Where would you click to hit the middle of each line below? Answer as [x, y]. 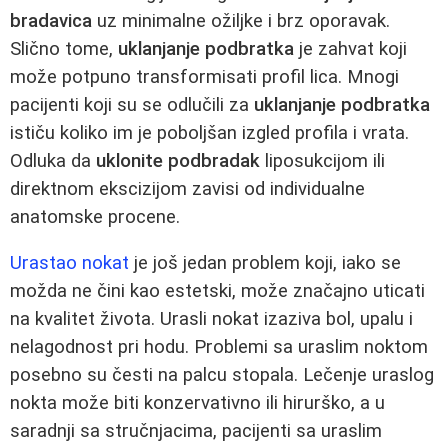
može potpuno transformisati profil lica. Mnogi [204, 76]
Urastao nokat [69, 263]
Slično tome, [64, 48]
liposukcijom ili [322, 160]
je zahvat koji [350, 48]
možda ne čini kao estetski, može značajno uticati [217, 291]
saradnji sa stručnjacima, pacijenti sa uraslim [196, 431]
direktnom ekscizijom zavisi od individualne [187, 188]
